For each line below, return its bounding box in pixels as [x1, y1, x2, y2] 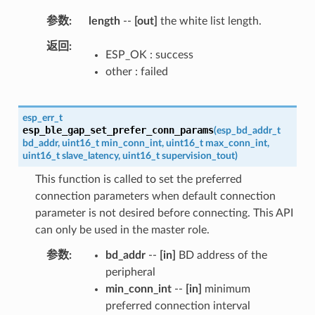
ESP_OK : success [105, 49, 193, 60]
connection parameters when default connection [34, 190, 276, 202]
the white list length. [157, 15, 262, 27]
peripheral [105, 266, 155, 278]
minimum [201, 283, 250, 295]
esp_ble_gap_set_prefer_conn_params [22, 124, 214, 136]
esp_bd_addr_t [216, 124, 281, 136]
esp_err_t [22, 112, 63, 123]
